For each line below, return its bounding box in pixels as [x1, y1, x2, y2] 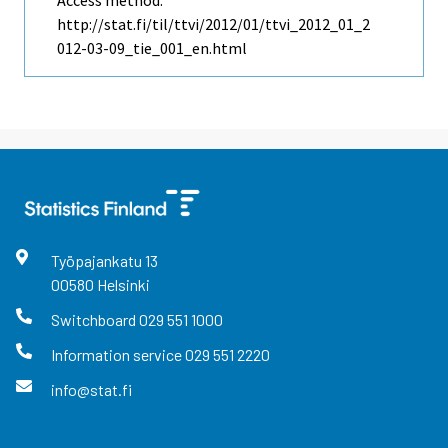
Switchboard [50, 309, 139, 329]
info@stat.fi [50, 380, 132, 400]
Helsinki [96, 274, 150, 294]
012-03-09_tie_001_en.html [57, 37, 247, 58]
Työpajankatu [50, 250, 145, 270]
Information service [50, 344, 185, 364]
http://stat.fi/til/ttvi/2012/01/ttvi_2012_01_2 [57, 13, 370, 34]
